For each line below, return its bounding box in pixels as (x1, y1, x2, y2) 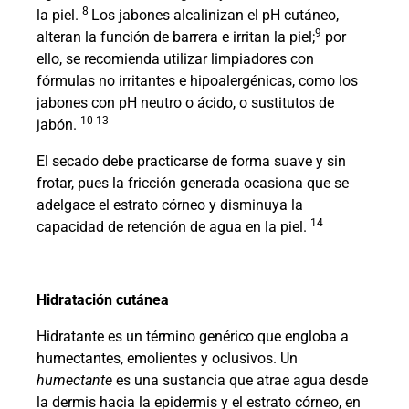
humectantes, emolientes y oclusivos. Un (37, 350, 298, 368)
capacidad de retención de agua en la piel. (37, 218, 310, 236)
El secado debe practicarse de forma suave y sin (37, 152, 346, 171)
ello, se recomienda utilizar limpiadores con (37, 50, 314, 68)
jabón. (37, 116, 80, 134)
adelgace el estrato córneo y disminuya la (37, 196, 303, 215)
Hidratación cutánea (37, 291, 169, 309)
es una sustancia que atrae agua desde (116, 372, 368, 390)
